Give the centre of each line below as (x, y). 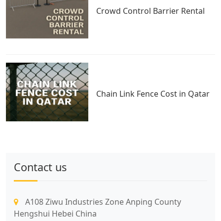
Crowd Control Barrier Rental (151, 11)
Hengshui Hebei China (55, 214)
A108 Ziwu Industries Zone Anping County (102, 202)
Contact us (40, 167)
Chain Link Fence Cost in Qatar (153, 94)
